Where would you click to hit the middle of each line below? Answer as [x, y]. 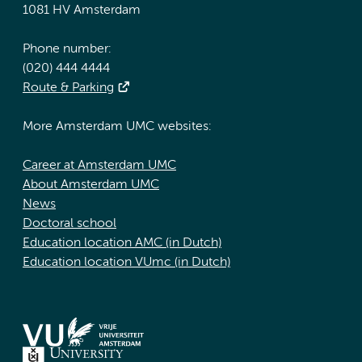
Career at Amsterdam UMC [99, 166]
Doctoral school [69, 224]
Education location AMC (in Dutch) [122, 244]
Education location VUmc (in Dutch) [126, 263]
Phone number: [67, 50]
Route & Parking [68, 88]
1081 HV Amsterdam [82, 11]
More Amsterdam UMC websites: [117, 127]
